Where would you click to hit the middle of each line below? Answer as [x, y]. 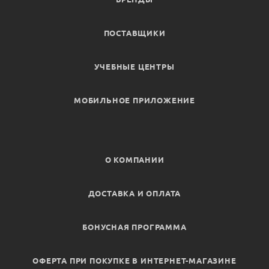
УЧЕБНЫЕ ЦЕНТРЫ [134, 67]
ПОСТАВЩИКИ [134, 33]
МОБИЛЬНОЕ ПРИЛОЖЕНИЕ [134, 101]
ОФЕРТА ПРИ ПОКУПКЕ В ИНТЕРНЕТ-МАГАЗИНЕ [134, 261]
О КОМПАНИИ [134, 160]
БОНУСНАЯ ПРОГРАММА [134, 227]
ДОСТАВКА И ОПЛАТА [134, 194]
